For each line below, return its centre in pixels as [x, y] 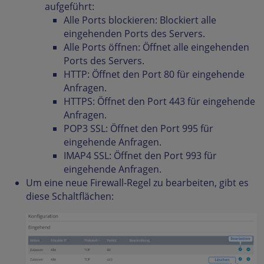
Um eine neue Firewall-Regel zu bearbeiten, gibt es [137, 183]
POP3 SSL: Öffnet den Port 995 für [138, 128]
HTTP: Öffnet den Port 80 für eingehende [154, 74]
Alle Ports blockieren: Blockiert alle [140, 20]
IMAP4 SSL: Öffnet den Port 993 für [140, 156]
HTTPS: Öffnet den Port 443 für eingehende [159, 101]
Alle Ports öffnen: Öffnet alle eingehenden [156, 47]
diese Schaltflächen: [70, 196]
